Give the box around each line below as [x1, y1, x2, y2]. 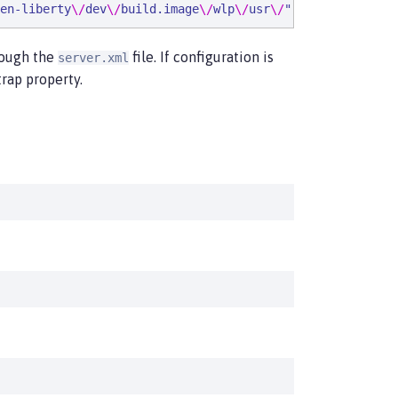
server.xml [58, 51, 129, 65]
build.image [121, 2, 199, 16]
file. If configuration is [129, 49, 274, 65]
